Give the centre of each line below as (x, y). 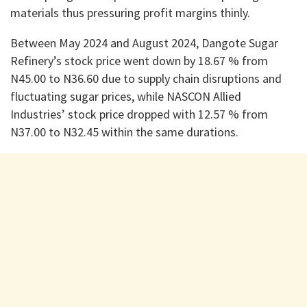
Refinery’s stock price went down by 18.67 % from (139, 61)
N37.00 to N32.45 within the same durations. (124, 132)
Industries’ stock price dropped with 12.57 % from (139, 114)
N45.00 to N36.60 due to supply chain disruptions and (146, 79)
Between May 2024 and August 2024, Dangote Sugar (144, 43)
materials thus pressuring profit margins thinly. (130, 13)
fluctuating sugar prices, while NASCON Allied (126, 97)
